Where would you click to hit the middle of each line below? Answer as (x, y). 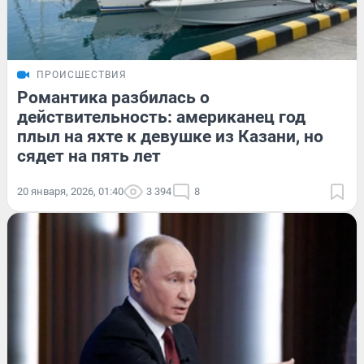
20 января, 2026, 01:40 (70, 191)
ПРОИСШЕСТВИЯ (82, 74)
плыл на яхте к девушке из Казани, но (170, 136)
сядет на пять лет (89, 156)
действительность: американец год (161, 117)
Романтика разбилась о (113, 97)
